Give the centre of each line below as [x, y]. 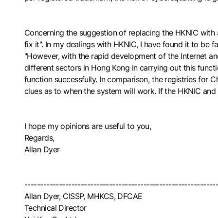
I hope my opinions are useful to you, [88, 126]
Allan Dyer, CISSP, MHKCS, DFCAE [83, 196]
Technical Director [55, 208]
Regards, [39, 137]
